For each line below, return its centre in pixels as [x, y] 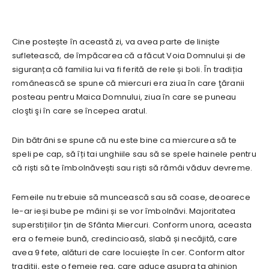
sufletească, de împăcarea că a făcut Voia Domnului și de [129, 56]
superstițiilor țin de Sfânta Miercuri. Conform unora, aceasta [132, 225]
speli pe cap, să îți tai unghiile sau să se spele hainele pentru [134, 154]
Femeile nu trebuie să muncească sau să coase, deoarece [131, 198]
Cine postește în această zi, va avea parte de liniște [116, 42]
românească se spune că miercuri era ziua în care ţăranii [128, 83]
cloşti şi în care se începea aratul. [80, 111]
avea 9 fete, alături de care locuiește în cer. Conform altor [128, 253]
